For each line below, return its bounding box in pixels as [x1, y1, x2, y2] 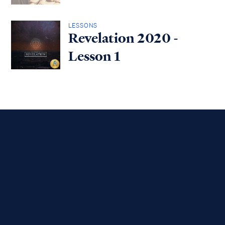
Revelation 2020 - [68, 29, 178, 48]
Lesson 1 [68, 47, 121, 66]
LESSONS [68, 21, 98, 30]
